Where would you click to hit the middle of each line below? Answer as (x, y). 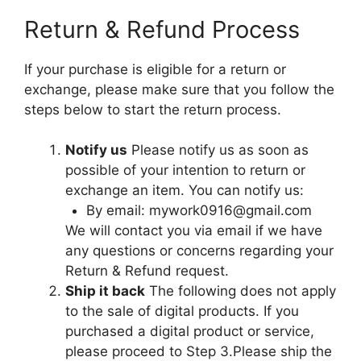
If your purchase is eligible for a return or (155, 69)
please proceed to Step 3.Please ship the (199, 351)
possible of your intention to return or (185, 170)
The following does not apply (241, 291)
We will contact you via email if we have (194, 230)
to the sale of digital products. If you (182, 311)
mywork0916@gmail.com (230, 210)
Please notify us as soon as (218, 150)
